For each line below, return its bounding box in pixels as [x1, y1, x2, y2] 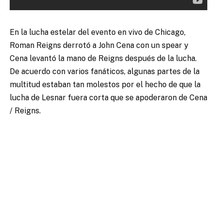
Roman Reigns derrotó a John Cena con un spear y [10, 41, 188, 50]
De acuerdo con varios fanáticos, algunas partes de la [10, 67, 200, 77]
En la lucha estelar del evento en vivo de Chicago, [10, 28, 186, 37]
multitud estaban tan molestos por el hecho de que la [10, 80, 201, 90]
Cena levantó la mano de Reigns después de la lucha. [10, 54, 197, 63]
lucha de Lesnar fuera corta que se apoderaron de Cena [10, 93, 207, 103]
